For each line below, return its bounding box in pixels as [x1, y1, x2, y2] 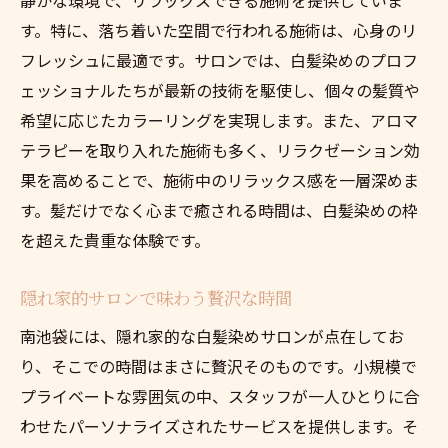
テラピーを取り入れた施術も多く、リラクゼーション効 [20, 137, 420, 162]
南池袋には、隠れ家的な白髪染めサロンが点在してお [20, 323, 404, 348]
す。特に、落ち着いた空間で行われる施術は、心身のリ [20, 17, 417, 42]
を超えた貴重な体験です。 [20, 227, 210, 252]
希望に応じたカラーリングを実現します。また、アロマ [20, 107, 418, 132]
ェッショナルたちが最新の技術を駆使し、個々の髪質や [20, 77, 420, 102]
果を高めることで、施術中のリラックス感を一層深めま [20, 167, 419, 192]
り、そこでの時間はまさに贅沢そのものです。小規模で [20, 353, 417, 378]
